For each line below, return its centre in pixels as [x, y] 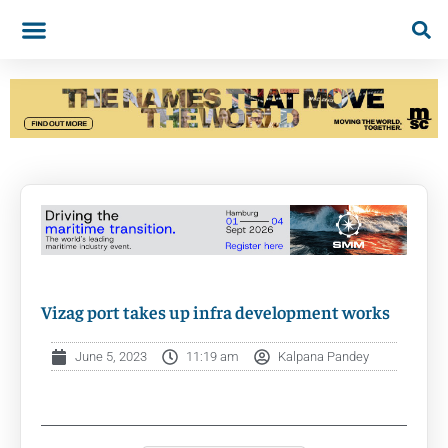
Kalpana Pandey [323, 357]
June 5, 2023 [111, 357]
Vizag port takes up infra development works [215, 312]
